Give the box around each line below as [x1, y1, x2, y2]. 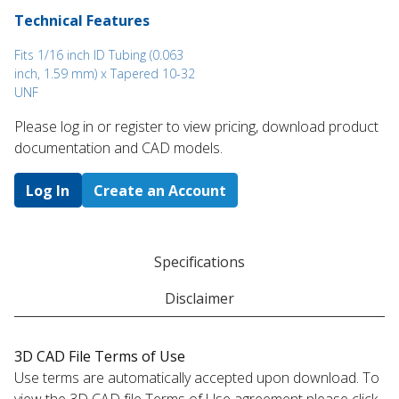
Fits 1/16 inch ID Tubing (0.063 [14, 46, 183, 64]
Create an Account [93, 180, 226, 200]
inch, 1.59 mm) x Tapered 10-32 [14, 65, 195, 83]
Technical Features [14, 11, 150, 31]
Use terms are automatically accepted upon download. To [14, 367, 379, 387]
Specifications [154, 251, 245, 272]
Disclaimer [165, 288, 234, 308]
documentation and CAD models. [14, 138, 223, 159]
